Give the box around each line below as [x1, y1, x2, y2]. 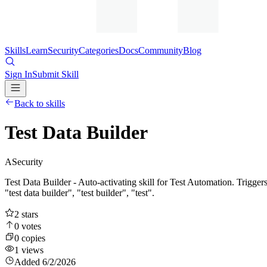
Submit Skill [32, 69, 79, 79]
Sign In [5, 69, 32, 79]
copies [19, 232, 45, 243]
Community [138, 45, 183, 55]
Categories [79, 45, 119, 55]
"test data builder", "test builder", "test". [5, 187, 154, 198]
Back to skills [14, 98, 65, 108]
